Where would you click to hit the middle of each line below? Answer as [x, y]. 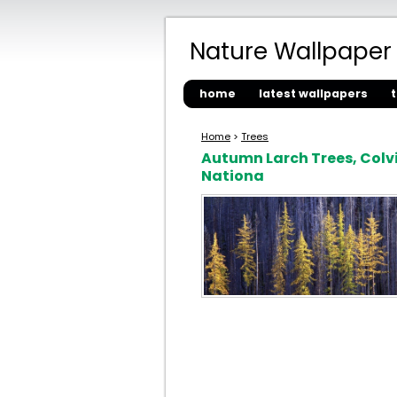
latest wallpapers [313, 93]
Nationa [233, 176]
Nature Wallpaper [291, 51]
